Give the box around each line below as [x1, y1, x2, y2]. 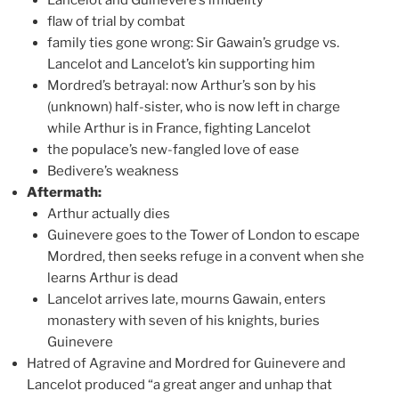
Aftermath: [27, 183, 102, 200]
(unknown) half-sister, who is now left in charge [46, 98, 340, 115]
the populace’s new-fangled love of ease [46, 141, 299, 158]
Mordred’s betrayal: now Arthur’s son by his [46, 77, 316, 94]
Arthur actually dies [46, 205, 170, 222]
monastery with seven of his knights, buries [46, 312, 320, 329]
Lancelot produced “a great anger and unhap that [27, 376, 332, 393]
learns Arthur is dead [46, 269, 178, 286]
